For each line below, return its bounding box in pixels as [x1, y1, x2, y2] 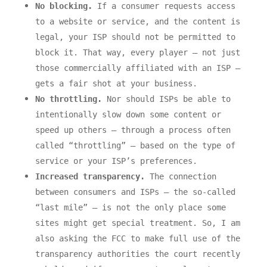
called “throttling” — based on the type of [35, 141, 235, 151]
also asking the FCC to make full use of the [35, 234, 240, 244]
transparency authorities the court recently [35, 249, 240, 259]
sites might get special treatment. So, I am [35, 218, 240, 228]
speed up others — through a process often [35, 125, 231, 135]
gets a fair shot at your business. [35, 79, 197, 89]
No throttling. [35, 94, 102, 104]
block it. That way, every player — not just [35, 48, 240, 58]
